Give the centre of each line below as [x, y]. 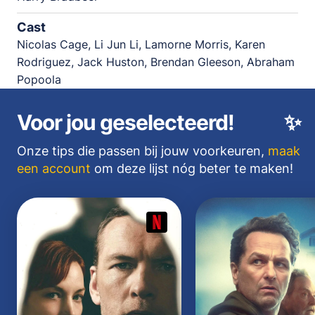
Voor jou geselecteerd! [126, 122]
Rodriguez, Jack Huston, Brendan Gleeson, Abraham [156, 62]
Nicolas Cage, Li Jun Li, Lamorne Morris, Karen [141, 44]
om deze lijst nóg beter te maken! [192, 168]
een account [54, 168]
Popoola [39, 79]
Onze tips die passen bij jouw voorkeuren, [142, 150]
